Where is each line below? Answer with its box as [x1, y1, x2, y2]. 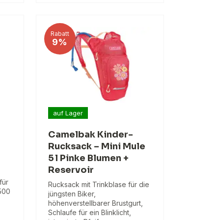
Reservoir [48, 165, 94, 176]
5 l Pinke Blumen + [48, 153, 129, 164]
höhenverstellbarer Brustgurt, [48, 199, 143, 208]
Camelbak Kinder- [48, 129, 133, 140]
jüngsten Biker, [48, 190, 96, 198]
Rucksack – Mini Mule [48, 141, 145, 152]
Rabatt [50, 30, 69, 38]
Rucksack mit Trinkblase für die [48, 180, 149, 189]
